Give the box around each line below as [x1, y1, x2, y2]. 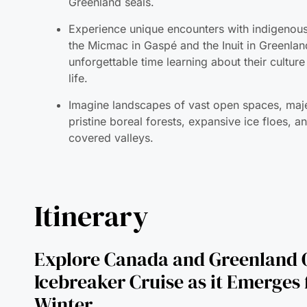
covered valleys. [69, 85, 154, 99]
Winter [34, 245, 93, 272]
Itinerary [34, 150, 149, 191]
